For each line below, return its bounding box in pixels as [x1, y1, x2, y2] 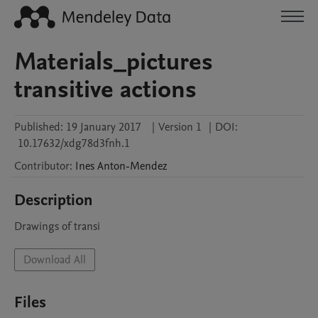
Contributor [14, 158, 70, 174]
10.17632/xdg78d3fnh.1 [18, 136, 130, 151]
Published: [14, 119, 63, 135]
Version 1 [158, 119, 202, 135]
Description [14, 190, 93, 211]
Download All [23, 252, 86, 268]
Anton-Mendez [97, 158, 168, 174]
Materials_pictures [14, 45, 213, 79]
